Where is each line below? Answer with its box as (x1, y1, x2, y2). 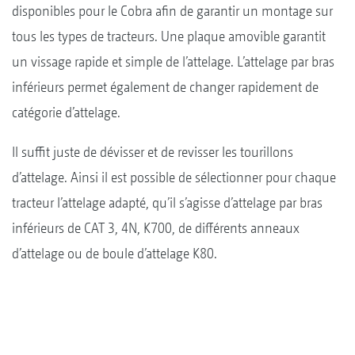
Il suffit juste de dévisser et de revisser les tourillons (12, 143, 293, 161)
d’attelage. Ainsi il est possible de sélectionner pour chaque (12, 169, 336, 186)
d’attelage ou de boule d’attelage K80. (12, 245, 217, 262)
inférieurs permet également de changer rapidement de (12, 78, 319, 96)
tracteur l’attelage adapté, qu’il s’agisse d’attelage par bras (12, 194, 323, 212)
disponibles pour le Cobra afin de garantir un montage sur (12, 2, 333, 20)
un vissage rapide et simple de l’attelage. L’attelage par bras (12, 53, 334, 71)
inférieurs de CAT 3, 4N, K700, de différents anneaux (12, 219, 300, 237)
